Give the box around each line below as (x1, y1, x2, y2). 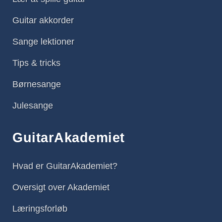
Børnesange (12, 79, 61, 90)
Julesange (12, 101, 53, 111)
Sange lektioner (12, 37, 74, 47)
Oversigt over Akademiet (12, 182, 110, 193)
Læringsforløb (12, 204, 67, 214)
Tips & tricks (12, 58, 60, 68)
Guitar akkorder (12, 15, 74, 26)
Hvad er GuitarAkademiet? (12, 161, 117, 171)
